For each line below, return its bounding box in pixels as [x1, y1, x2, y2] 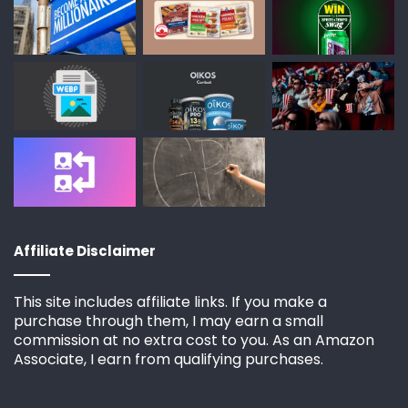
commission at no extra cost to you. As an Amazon [14, 329, 374, 351]
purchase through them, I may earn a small [14, 310, 323, 331]
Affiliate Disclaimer [14, 240, 156, 260]
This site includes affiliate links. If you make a [14, 291, 327, 312]
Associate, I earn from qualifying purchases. [14, 348, 323, 370]
